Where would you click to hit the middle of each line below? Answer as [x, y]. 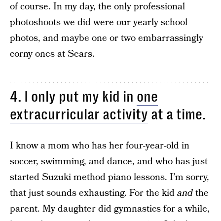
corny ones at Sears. [52, 54]
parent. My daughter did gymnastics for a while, [110, 209]
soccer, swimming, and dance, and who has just [109, 162]
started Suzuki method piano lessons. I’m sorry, [110, 177]
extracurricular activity [79, 114]
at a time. [177, 114]
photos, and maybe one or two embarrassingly [107, 38]
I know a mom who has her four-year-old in [100, 146]
